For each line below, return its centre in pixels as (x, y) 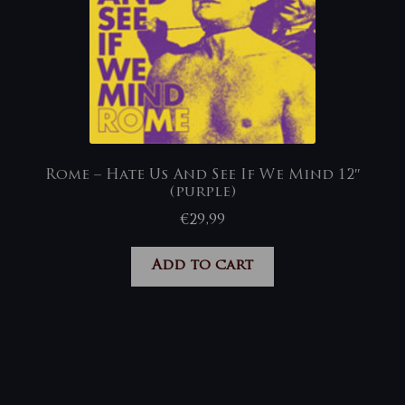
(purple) (202, 192)
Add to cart (202, 266)
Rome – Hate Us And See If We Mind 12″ (202, 175)
